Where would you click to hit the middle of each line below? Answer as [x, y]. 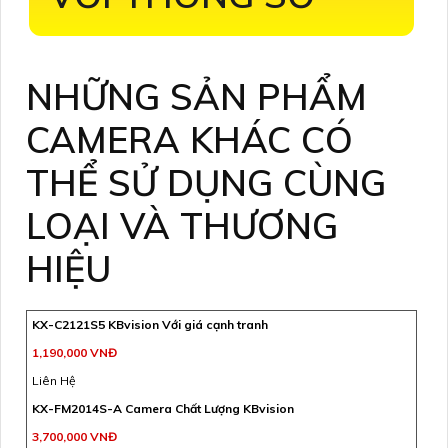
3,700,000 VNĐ [74, 436]
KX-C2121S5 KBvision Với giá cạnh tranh [150, 324]
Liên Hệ [54, 380]
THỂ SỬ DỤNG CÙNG [206, 182]
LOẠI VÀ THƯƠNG [182, 225]
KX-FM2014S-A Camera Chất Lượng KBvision [163, 408]
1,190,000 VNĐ [74, 352]
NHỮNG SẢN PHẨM [196, 96]
